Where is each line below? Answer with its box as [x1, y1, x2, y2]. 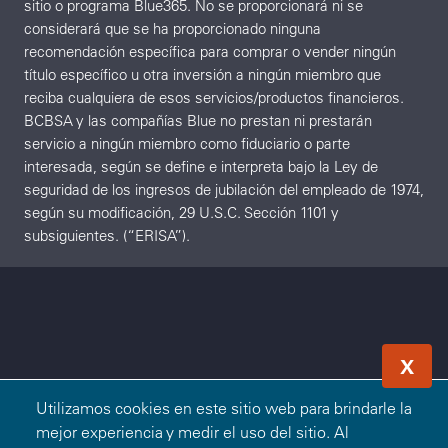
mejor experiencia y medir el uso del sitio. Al [36, 421, 349, 442]
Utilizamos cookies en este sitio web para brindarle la [36, 397, 412, 418]
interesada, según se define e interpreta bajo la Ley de [24, 157, 378, 177]
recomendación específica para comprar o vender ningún [24, 42, 396, 62]
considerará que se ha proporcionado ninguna [24, 19, 321, 39]
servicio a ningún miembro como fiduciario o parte [24, 134, 350, 154]
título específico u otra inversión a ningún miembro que [24, 65, 381, 85]
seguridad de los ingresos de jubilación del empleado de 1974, [24, 180, 424, 200]
